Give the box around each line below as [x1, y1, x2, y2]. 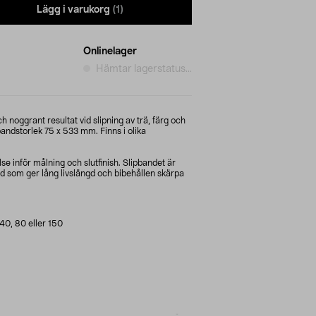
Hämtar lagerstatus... [96, 63, 192, 74]
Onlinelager [83, 46, 137, 56]
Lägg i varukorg [37, 5, 110, 16]
